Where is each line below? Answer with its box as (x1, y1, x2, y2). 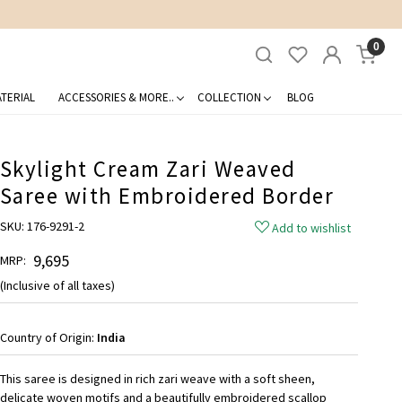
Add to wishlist (272, 219, 352, 236)
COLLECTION (197, 89, 261, 105)
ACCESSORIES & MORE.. (57, 89, 174, 105)
